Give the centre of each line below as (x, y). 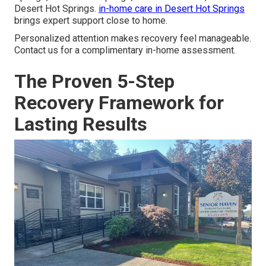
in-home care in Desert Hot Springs (172, 9)
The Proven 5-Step (94, 82)
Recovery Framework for (119, 103)
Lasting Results (81, 124)
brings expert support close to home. (91, 21)
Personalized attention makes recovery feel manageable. (133, 39)
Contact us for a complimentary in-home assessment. (125, 50)
